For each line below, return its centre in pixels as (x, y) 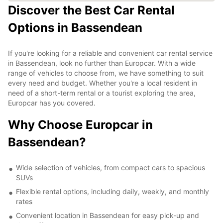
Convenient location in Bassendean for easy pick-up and (108, 215)
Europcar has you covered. (52, 103)
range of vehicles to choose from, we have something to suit (106, 73)
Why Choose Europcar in (80, 124)
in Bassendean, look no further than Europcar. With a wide (102, 63)
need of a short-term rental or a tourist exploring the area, (102, 93)
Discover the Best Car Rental (91, 10)
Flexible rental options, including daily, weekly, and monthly (112, 191)
